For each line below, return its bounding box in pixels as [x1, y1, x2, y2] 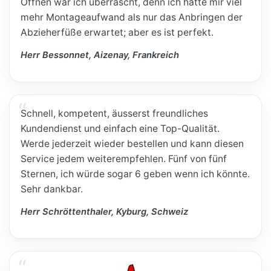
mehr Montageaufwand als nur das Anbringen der [21, 11, 243, 24]
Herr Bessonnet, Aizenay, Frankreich [21, 49, 180, 60]
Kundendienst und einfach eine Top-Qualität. [21, 123, 220, 135]
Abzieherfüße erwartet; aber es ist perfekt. [21, 27, 214, 39]
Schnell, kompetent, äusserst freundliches [21, 108, 209, 120]
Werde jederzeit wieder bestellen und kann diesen [21, 138, 244, 150]
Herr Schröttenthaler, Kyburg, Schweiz [21, 206, 189, 217]
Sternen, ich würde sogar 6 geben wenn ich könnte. [21, 168, 250, 180]
